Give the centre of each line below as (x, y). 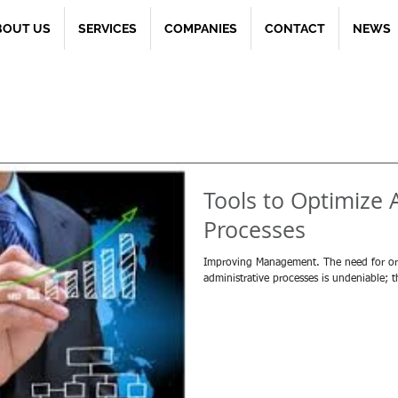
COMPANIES (201, 28)
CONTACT (295, 28)
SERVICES (107, 28)
